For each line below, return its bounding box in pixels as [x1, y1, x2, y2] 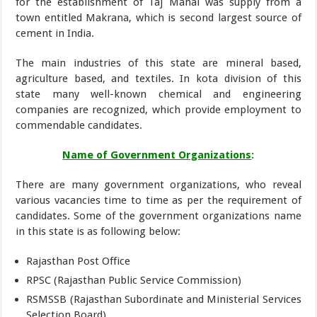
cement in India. [16, 27, 95, 40]
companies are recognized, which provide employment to [16, 103, 301, 116]
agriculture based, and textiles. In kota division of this [16, 72, 301, 85]
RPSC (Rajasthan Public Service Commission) [26, 274, 242, 287]
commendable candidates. [16, 119, 143, 132]
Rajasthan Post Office [26, 255, 131, 267]
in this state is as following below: [16, 225, 181, 238]
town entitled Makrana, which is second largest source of [16, 11, 301, 24]
